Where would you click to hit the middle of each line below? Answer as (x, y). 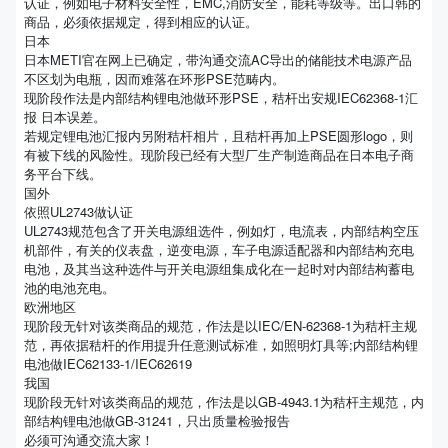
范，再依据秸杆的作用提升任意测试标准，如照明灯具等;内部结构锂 (221, 344)
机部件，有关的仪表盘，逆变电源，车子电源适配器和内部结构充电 (219, 249)
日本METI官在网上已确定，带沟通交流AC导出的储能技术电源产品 (218, 59)
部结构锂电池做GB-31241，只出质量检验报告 (157, 420)
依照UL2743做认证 (78, 211)
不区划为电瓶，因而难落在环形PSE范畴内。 (154, 78)
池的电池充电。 (69, 287)
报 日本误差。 (65, 116)
